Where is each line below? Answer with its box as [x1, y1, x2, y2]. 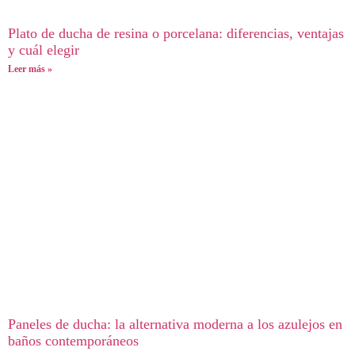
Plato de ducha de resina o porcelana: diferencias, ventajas [8, 25, 344, 41]
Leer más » [8, 63, 52, 74]
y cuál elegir [8, 41, 79, 58]
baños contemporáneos [8, 332, 139, 349]
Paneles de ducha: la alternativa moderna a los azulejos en [8, 315, 342, 332]
